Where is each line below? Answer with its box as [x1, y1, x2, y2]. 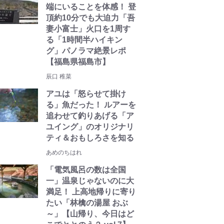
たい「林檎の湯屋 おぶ [46, 198, 128, 207]
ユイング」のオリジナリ [46, 122, 134, 131]
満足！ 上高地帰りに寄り [46, 187, 136, 196]
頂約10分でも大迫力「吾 [46, 13, 135, 22]
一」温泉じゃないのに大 [46, 176, 134, 185]
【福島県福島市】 [46, 57, 110, 66]
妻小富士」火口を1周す [46, 24, 130, 33]
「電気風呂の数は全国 [46, 165, 126, 174]
